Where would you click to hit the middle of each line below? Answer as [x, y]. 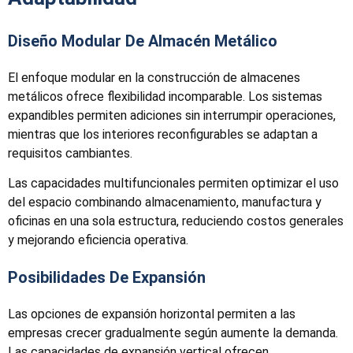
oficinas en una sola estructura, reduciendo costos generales [176, 221]
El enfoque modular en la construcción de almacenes [154, 77]
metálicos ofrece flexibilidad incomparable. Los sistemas [165, 96]
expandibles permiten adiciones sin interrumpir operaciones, [172, 115]
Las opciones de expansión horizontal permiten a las [152, 314]
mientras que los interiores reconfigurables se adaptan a [163, 134]
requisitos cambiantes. [70, 153]
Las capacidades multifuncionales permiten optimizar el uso [173, 184]
